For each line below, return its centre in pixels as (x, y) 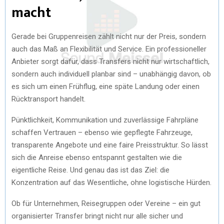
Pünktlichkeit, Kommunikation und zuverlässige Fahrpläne (105, 120)
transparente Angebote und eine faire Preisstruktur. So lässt (110, 145)
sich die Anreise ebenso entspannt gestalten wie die (97, 157)
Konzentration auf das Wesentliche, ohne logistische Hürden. (111, 182)
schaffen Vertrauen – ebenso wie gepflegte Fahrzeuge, (102, 132)
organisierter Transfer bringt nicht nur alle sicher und (97, 216)
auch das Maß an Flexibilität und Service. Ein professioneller (109, 49)
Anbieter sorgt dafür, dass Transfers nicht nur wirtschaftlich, (110, 61)
